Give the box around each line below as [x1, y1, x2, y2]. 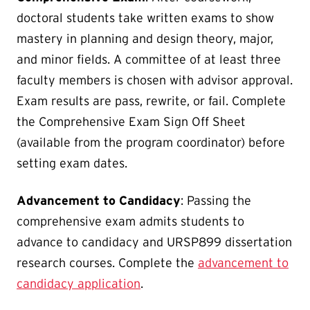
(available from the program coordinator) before [17, 136, 285, 150]
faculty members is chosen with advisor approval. [17, 73, 293, 88]
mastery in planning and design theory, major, [17, 32, 273, 46]
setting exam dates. [17, 156, 127, 171]
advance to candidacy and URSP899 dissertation [17, 235, 292, 250]
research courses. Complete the [17, 256, 198, 271]
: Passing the [181, 194, 251, 208]
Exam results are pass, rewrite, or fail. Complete [17, 94, 286, 109]
